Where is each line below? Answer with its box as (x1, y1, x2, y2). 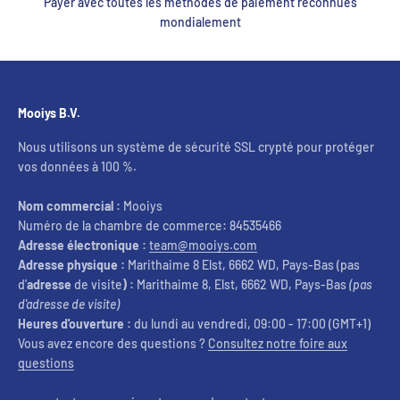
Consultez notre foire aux (208, 336, 347, 352)
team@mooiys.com (149, 237, 257, 254)
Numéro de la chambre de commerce (18, 218, 222, 234)
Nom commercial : (18, 198, 121, 214)
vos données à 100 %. (18, 159, 137, 175)
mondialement (159, 14, 241, 30)
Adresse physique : (18, 257, 125, 273)
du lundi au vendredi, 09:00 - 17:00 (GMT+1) (131, 316, 371, 332)
